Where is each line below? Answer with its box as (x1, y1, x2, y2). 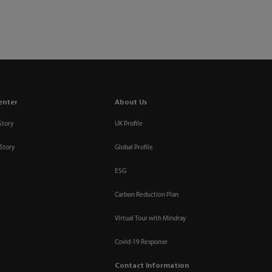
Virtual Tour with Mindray (115, 216, 186, 223)
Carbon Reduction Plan (115, 192, 179, 199)
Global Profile (115, 144, 154, 152)
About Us (115, 99, 148, 107)
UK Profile (115, 121, 143, 128)
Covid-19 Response (115, 239, 168, 246)
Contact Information (115, 262, 189, 270)
